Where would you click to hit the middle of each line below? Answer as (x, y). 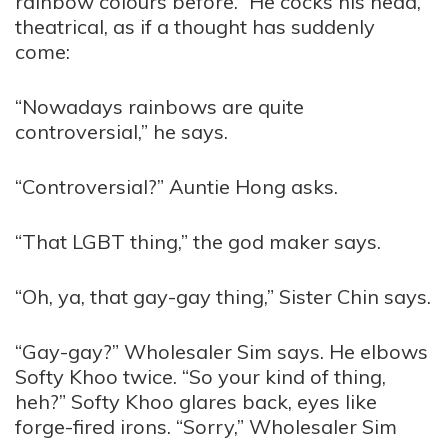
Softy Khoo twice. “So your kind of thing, (200, 376)
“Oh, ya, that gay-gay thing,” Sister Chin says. (223, 296)
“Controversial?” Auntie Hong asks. (176, 186)
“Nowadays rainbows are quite (159, 106)
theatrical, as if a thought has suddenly (195, 26)
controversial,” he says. (121, 131)
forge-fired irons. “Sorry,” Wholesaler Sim (206, 426)
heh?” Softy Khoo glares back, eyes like (196, 401)
